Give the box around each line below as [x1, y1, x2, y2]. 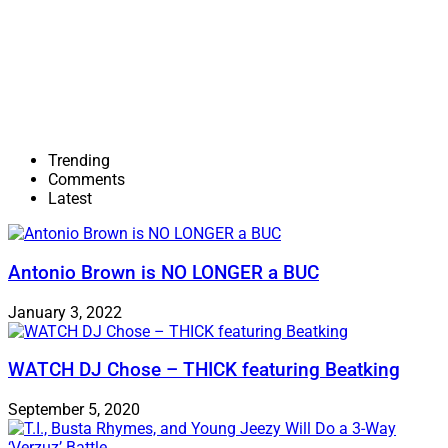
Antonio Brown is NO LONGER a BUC [8, 262, 319, 285]
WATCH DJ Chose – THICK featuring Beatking [8, 359, 400, 382]
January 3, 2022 [8, 302, 122, 322]
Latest [48, 189, 92, 209]
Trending [48, 151, 110, 171]
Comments [48, 170, 125, 190]
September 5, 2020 [8, 400, 140, 420]
